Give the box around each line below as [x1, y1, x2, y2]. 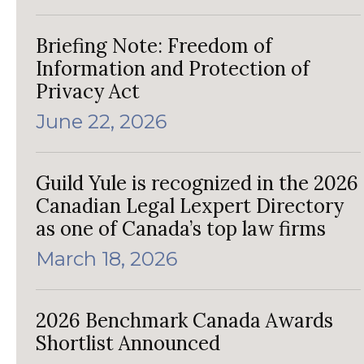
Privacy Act [36, 79, 140, 105]
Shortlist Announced [36, 331, 220, 357]
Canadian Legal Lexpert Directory [36, 193, 344, 219]
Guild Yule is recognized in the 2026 [36, 171, 358, 197]
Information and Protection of [36, 56, 310, 82]
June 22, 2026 [36, 110, 167, 134]
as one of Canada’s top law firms [36, 216, 326, 242]
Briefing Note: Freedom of [36, 33, 272, 59]
